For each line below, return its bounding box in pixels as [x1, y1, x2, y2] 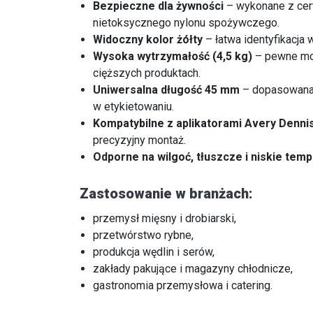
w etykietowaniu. [93, 100, 175, 114]
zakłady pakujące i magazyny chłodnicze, [93, 262, 293, 276]
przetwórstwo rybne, [93, 228, 194, 242]
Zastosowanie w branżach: [80, 185, 253, 203]
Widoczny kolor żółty [93, 33, 203, 47]
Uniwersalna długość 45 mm [93, 83, 240, 97]
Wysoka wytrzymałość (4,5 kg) [93, 50, 253, 64]
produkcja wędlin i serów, [93, 245, 215, 259]
